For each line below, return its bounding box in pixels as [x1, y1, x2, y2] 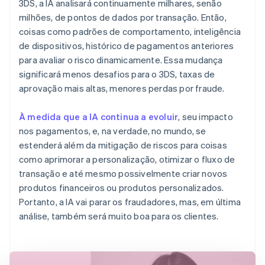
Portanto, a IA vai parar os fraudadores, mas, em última [19, 195, 241, 208]
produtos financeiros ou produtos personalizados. [19, 181, 224, 193]
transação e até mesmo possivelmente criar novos [19, 167, 228, 179]
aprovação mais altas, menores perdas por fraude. [19, 82, 225, 94]
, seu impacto [178, 110, 233, 122]
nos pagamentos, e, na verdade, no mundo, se [19, 124, 206, 137]
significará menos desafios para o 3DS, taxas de [19, 67, 215, 80]
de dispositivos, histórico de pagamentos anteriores [19, 39, 234, 51]
